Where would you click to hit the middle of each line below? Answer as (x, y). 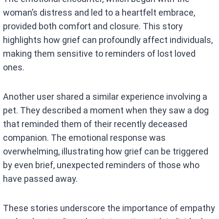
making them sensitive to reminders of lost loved (99, 54)
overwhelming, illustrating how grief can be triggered (106, 152)
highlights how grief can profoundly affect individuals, (108, 40)
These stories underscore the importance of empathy (109, 208)
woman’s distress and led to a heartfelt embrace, (99, 13)
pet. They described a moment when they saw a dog (106, 110)
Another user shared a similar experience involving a (105, 97)
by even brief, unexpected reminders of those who (101, 165)
